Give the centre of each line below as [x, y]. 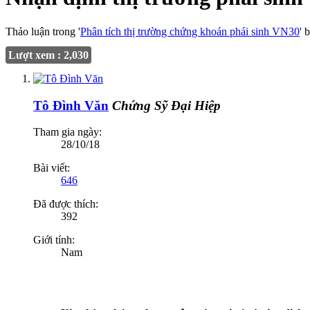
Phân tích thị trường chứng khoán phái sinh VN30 [190, 31]
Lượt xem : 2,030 [48, 55]
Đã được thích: [66, 204]
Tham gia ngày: [67, 132]
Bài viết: [52, 168]
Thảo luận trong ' [43, 31]
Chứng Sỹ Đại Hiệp [166, 105]
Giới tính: [54, 240]
